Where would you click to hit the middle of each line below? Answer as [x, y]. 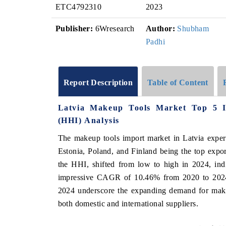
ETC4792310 [79, 7]
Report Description [98, 82]
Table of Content [178, 82]
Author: [160, 29]
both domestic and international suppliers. [128, 203]
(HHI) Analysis [89, 120]
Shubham [193, 29]
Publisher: [74, 29]
